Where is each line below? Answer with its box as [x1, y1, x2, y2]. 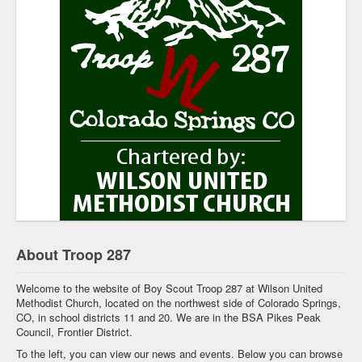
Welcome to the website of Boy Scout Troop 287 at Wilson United [16, 280, 322, 297]
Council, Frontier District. [16, 324, 133, 340]
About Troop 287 [16, 244, 131, 266]
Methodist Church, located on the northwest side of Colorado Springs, [16, 295, 341, 311]
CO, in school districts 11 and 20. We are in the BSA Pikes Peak [16, 309, 321, 326]
